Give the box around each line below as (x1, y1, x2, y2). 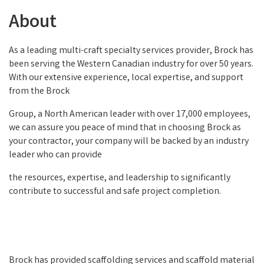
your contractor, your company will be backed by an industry (9, 135, 249, 149)
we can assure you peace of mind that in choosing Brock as (9, 121, 241, 136)
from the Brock (9, 85, 70, 99)
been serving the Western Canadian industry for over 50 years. (9, 58, 253, 72)
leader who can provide (9, 148, 102, 163)
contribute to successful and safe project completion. (9, 185, 221, 199)
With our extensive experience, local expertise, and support (9, 71, 243, 85)
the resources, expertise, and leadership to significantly (9, 171, 230, 186)
